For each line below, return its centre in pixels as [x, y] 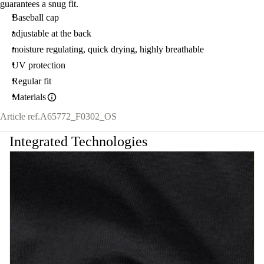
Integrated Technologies [78, 142]
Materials [29, 97]
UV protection [39, 65]
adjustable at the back [52, 33]
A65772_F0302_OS [78, 117]
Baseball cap [35, 17]
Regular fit [32, 81]
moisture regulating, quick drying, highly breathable [108, 49]
